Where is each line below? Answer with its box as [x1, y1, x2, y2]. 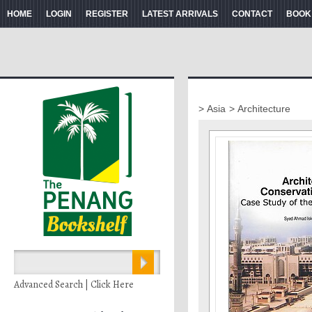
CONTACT [232, 9, 272, 19]
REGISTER [86, 9, 128, 19]
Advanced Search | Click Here [14, 278, 134, 291]
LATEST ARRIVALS [142, 9, 218, 19]
